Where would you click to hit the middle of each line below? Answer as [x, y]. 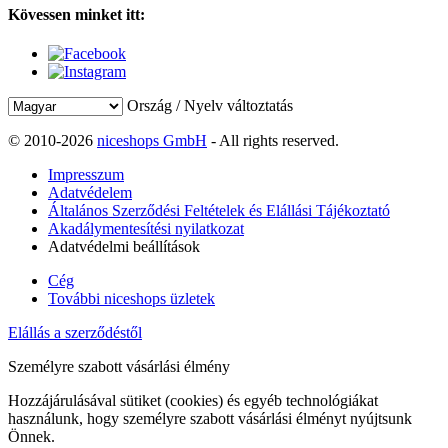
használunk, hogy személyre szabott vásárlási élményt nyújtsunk [210, 419]
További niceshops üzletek [131, 299]
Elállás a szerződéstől [75, 333]
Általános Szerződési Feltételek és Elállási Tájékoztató [219, 211]
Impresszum [86, 175]
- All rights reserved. [273, 141]
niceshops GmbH [152, 141]
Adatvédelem [90, 193]
